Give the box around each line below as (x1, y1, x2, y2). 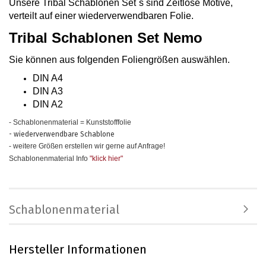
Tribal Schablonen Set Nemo (9, 30, 202, 46)
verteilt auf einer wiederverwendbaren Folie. (9, 11, 194, 21)
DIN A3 (33, 86, 63, 96)
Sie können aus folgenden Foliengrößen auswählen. (9, 55, 230, 65)
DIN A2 (33, 99, 63, 109)
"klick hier (90, 154, 121, 163)
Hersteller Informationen (9, 242, 147, 256)
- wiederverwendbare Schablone (9, 130, 115, 138)
